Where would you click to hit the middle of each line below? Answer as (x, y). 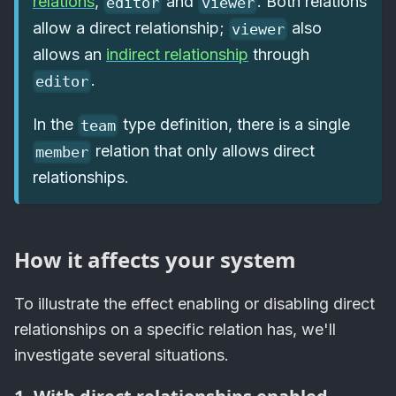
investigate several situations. (122, 355)
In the (55, 124)
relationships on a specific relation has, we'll (175, 330)
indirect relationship (177, 54)
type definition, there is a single (235, 124)
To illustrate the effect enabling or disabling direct (194, 304)
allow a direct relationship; (131, 27)
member (62, 152)
